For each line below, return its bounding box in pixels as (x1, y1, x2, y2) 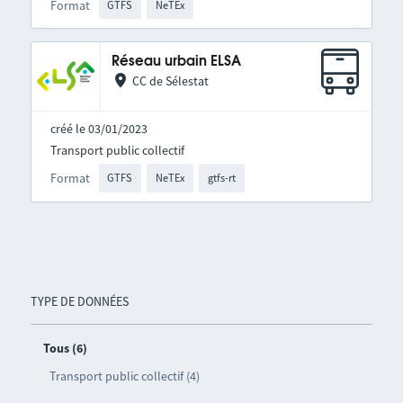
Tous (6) (42, 339, 87, 356)
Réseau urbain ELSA (111, 55, 241, 69)
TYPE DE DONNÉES (30, 292, 129, 309)
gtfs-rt (207, 171, 236, 185)
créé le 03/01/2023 (49, 121, 148, 138)
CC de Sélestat (131, 73, 209, 90)
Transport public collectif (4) (49, 367, 200, 384)
